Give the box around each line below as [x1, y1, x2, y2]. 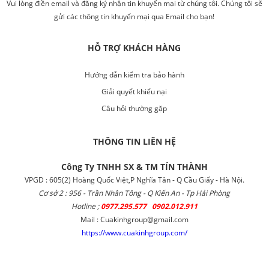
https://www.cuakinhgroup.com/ [81, 227, 187, 238]
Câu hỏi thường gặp [101, 103, 168, 113]
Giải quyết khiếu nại [101, 86, 168, 97]
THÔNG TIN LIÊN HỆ [92, 135, 176, 147]
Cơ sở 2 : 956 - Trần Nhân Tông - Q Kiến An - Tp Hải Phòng [38, 187, 231, 198]
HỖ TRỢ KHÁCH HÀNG [88, 41, 181, 53]
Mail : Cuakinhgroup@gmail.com [80, 214, 189, 225]
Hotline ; [71, 201, 99, 211]
